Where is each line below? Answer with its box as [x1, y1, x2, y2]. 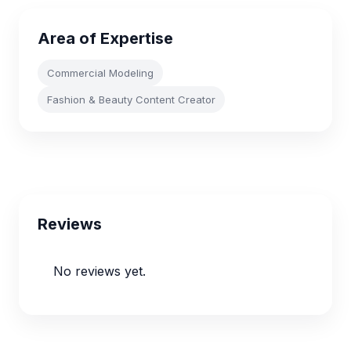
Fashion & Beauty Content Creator [47, 93, 215, 106]
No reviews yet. [53, 263, 146, 279]
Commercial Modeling [47, 67, 154, 79]
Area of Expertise [38, 29, 173, 48]
